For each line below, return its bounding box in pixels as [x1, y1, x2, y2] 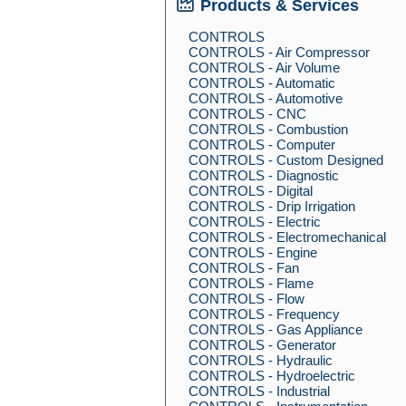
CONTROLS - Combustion [188, 121, 348, 137]
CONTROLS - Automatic [188, 75, 335, 91]
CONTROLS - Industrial [188, 383, 330, 399]
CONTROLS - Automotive [188, 91, 343, 106]
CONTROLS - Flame [188, 275, 314, 291]
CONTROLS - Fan [188, 260, 299, 275]
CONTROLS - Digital [188, 183, 313, 198]
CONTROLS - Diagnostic [188, 168, 339, 183]
